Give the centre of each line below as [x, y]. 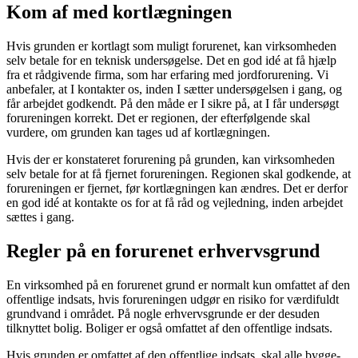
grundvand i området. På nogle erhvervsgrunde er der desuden [163, 313]
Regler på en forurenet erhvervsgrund [163, 251]
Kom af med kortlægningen [119, 12]
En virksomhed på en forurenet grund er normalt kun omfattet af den [178, 284]
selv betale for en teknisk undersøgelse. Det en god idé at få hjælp [171, 61]
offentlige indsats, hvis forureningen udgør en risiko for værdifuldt [173, 299]
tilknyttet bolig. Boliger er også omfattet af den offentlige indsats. [169, 328]
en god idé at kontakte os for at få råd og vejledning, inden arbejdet [175, 203]
